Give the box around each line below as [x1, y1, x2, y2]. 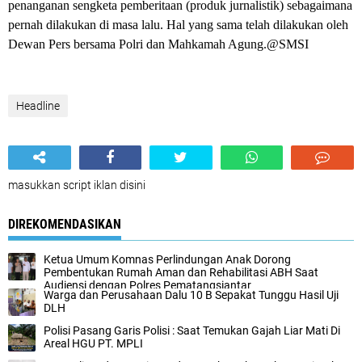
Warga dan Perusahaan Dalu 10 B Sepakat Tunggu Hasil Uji [44, 288, 339, 301]
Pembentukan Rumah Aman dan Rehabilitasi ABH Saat [44, 266, 318, 279]
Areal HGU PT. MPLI [44, 337, 143, 350]
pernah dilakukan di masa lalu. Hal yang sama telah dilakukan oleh [8, 18, 348, 32]
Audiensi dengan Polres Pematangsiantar [44, 279, 251, 292]
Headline [16, 99, 60, 112]
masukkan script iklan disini [8, 179, 145, 192]
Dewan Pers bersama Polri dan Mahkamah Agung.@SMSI [8, 37, 309, 51]
